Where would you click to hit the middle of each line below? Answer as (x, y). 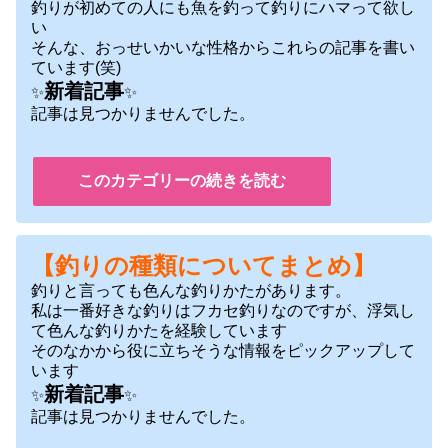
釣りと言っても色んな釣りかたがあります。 (191, 290)
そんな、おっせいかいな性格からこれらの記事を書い (223, 48)
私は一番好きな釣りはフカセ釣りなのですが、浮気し (223, 310)
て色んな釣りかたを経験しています (159, 330)
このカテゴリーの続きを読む (182, 181)
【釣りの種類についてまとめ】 (203, 265)
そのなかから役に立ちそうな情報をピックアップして (223, 350)
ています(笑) (76, 68)
